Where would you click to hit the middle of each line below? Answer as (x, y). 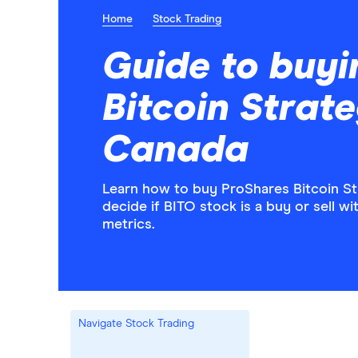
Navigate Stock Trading (160, 324)
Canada (175, 150)
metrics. (129, 225)
